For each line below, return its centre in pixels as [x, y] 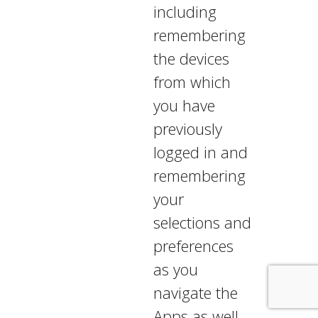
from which [192, 82]
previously [187, 128]
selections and [202, 222]
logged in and [200, 152]
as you [175, 269]
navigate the [195, 292]
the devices [191, 58]
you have [184, 105]
